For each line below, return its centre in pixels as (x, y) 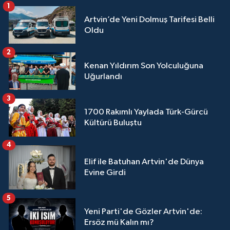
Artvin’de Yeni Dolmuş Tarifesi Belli (149, 20)
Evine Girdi (105, 172)
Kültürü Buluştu (113, 123)
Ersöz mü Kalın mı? (119, 222)
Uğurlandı (103, 76)
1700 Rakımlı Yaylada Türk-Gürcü (146, 112)
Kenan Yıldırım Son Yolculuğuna (144, 66)
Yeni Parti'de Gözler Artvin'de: (143, 212)
